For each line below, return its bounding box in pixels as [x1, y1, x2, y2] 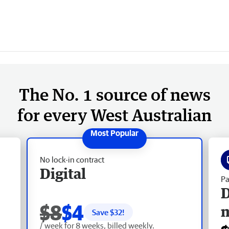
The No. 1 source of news [18, 84, 211, 104]
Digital [40, 164, 86, 182]
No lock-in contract [40, 154, 104, 164]
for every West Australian [17, 104, 212, 125]
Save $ [92, 207, 114, 217]
